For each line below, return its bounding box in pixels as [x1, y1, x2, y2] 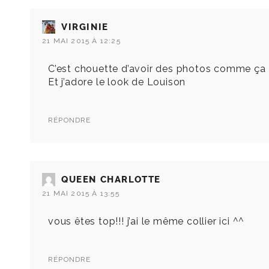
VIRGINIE [61, 22, 109, 33]
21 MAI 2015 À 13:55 [42, 189, 119, 198]
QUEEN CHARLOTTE [61, 174, 161, 186]
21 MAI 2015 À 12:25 [42, 37, 121, 46]
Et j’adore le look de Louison [48, 76, 186, 88]
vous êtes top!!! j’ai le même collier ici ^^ [48, 216, 245, 228]
